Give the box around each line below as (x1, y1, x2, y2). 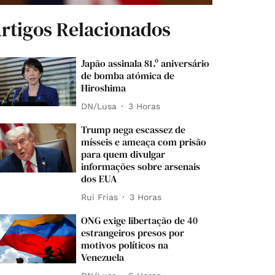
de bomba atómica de (81, 69, 175, 83)
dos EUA (81, 172, 117, 186)
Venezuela (81, 250, 125, 265)
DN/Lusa (81, 101, 117, 111)
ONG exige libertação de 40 (81, 214, 198, 228)
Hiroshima (81, 81, 126, 95)
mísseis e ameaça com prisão (81, 135, 207, 149)
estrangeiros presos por (81, 226, 185, 240)
